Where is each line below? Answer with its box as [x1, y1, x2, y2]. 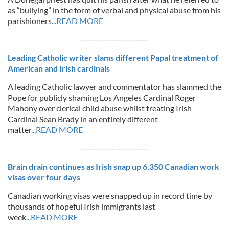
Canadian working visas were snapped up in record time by [8, 191, 212, 200]
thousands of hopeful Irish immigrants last [8, 201, 155, 211]
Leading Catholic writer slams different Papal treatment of [8, 53, 218, 62]
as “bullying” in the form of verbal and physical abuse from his [8, 5, 221, 15]
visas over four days [8, 172, 80, 182]
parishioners [8, 16, 52, 26]
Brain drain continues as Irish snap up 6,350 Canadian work [8, 162, 219, 171]
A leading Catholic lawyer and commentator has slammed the [8, 82, 221, 91]
